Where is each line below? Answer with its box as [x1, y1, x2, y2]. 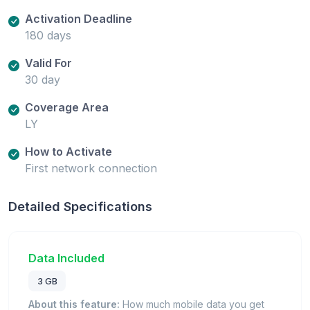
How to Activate [25, 144, 112, 158]
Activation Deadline [25, 11, 132, 26]
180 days [25, 28, 71, 42]
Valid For [25, 55, 72, 70]
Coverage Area [25, 100, 109, 114]
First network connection [25, 161, 157, 175]
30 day [25, 72, 60, 86]
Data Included [28, 250, 104, 265]
